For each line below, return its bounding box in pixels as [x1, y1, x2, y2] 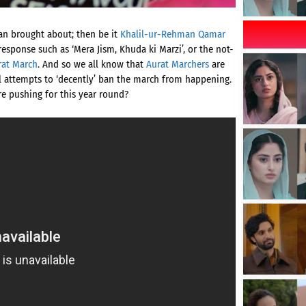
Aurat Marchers [146, 58, 212, 71]
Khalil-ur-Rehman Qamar [120, 28, 225, 41]
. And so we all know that [38, 58, 146, 71]
